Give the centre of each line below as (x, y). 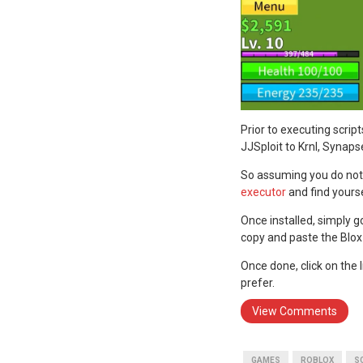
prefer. (258, 283)
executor (263, 192)
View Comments (295, 312)
